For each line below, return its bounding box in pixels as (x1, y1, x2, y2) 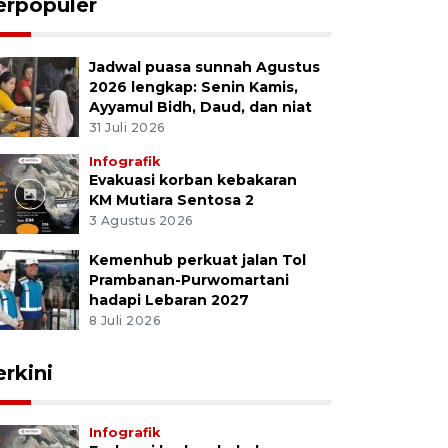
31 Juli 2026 (88, 120, 165, 136)
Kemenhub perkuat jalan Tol (88, 251, 306, 270)
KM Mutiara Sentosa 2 (88, 191, 254, 210)
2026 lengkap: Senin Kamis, (88, 78, 298, 97)
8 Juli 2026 (88, 312, 161, 328)
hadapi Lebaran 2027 (88, 291, 249, 310)
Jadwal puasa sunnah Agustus (88, 58, 320, 77)
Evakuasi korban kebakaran (88, 171, 297, 190)
